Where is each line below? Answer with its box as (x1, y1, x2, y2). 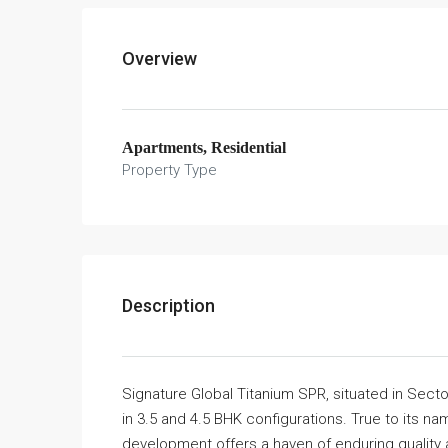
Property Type (122, 160, 217, 179)
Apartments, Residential (122, 138, 286, 156)
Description (122, 294, 215, 316)
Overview (122, 47, 197, 69)
